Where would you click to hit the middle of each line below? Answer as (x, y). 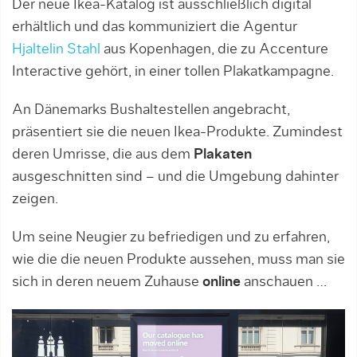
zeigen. (35, 200)
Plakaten (223, 155)
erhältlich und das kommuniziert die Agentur (155, 27)
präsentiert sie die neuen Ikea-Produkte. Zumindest (177, 133)
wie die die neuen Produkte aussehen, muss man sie (178, 260)
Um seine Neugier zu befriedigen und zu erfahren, (171, 238)
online (222, 282)
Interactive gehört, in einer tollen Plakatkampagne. (173, 72)
